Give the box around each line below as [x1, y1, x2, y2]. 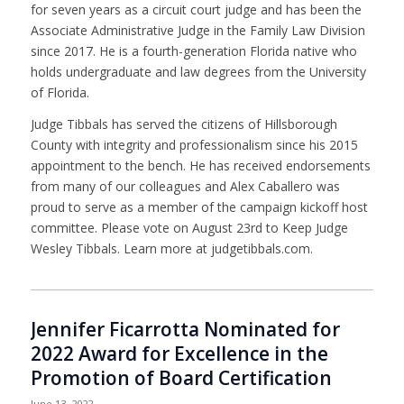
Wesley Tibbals [30, 239, 117, 257]
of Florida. [30, 83, 89, 101]
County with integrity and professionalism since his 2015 [30, 135, 358, 153]
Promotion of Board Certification [30, 364, 332, 390]
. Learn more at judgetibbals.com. [116, 239, 313, 257]
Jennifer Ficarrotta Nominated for [30, 316, 340, 342]
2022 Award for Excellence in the [30, 340, 328, 366]
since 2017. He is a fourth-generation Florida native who [30, 41, 357, 60]
